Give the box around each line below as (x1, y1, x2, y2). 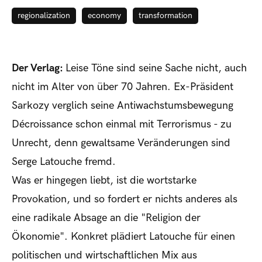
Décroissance (12, 118, 73, 131)
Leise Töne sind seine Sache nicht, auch (65, 62, 247, 75)
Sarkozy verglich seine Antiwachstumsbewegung (12, 99, 233, 112)
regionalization (18, 11, 70, 21)
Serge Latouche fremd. (12, 156, 116, 168)
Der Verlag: (12, 62, 65, 75)
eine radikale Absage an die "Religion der (12, 212, 201, 225)
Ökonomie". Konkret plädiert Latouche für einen (12, 230, 235, 243)
